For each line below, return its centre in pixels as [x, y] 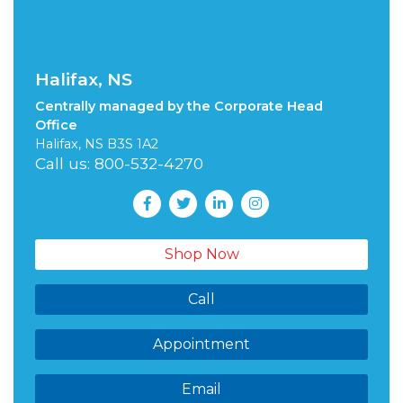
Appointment [201, 344]
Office [56, 125]
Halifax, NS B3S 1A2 [97, 143]
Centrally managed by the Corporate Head [179, 106]
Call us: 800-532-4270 [119, 163]
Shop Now [201, 254]
